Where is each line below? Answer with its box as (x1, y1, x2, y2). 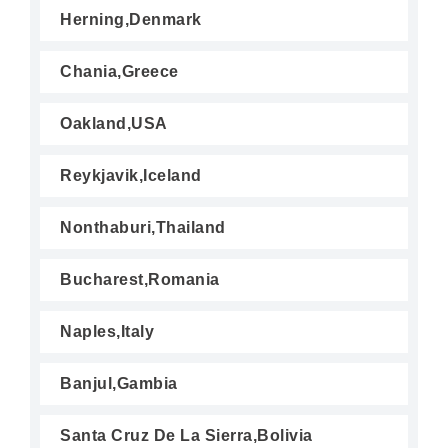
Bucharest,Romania (60, 271, 220, 288)
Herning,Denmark (60, 11, 202, 28)
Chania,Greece (60, 63, 179, 80)
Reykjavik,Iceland (60, 167, 202, 184)
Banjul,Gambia (60, 375, 178, 392)
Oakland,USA (60, 115, 168, 132)
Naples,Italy (60, 323, 154, 340)
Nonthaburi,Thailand (60, 219, 226, 236)
